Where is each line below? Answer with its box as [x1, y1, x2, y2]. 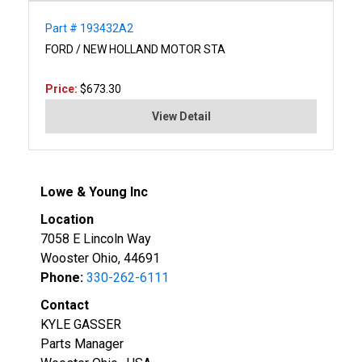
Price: [45, 82, 80, 95]
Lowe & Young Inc [40, 183, 148, 200]
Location [40, 211, 94, 227]
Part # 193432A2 [45, 21, 133, 35]
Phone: [40, 269, 83, 285]
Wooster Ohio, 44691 [40, 250, 160, 266]
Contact [40, 297, 89, 313]
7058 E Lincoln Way [40, 230, 151, 246]
